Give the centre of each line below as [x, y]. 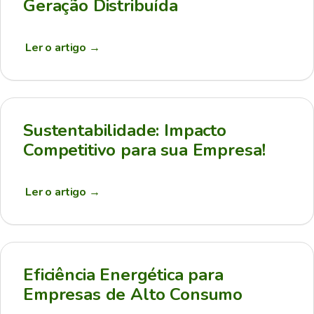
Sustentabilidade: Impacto [125, 130]
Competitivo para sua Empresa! [144, 150]
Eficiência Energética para [123, 275]
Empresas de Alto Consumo [133, 294]
